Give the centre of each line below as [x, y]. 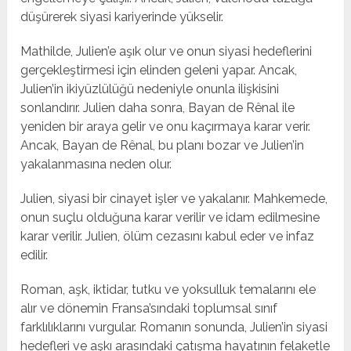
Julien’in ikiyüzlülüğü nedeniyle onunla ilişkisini [150, 89]
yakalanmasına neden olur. [96, 165]
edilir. [34, 255]
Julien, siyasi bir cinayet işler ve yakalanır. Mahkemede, [174, 199]
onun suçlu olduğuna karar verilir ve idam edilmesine [170, 218]
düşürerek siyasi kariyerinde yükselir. [122, 17]
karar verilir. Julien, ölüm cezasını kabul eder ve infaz [168, 237]
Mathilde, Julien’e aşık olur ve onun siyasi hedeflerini [166, 52]
